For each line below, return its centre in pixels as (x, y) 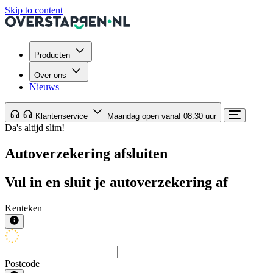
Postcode (22, 263)
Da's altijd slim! (35, 128)
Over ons (50, 75)
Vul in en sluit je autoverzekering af (116, 182)
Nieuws (44, 87)
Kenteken (23, 208)
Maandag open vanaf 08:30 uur (162, 116)
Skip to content (34, 10)
